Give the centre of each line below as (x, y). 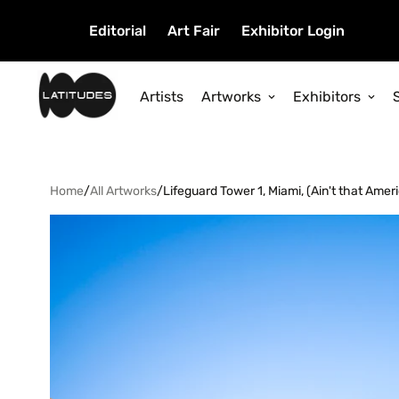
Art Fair (194, 31)
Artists (162, 96)
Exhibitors (327, 96)
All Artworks (123, 191)
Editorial (118, 31)
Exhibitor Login (293, 31)
